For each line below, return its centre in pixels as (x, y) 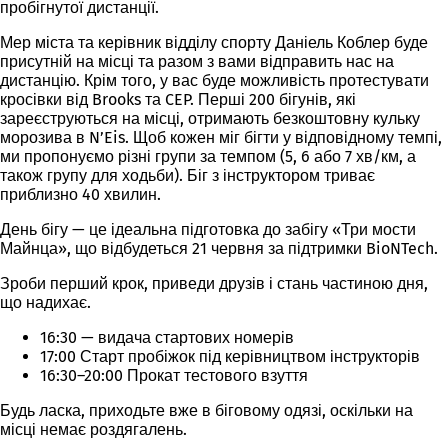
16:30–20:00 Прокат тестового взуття (174, 375)
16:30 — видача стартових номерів (167, 337)
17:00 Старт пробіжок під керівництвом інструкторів (230, 356)
